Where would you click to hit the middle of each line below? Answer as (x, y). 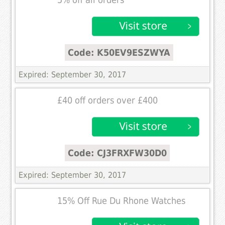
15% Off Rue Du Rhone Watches (122, 201)
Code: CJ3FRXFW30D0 (118, 153)
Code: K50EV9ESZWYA (119, 53)
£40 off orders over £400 (108, 101)
